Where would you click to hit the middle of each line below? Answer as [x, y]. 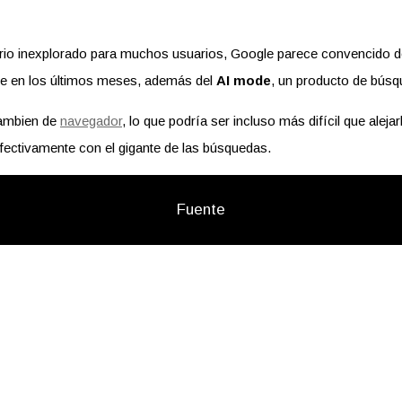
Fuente [201, 209]
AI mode [244, 80]
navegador [91, 120]
